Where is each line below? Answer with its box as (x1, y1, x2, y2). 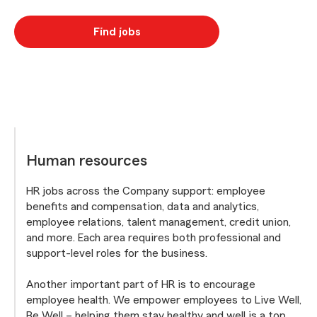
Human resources (26, 153, 147, 168)
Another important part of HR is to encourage (26, 279, 255, 290)
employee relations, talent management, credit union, (26, 217, 291, 228)
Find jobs (93, 26, 141, 38)
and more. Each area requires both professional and (26, 232, 281, 243)
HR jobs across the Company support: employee (26, 185, 265, 197)
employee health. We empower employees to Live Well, (26, 294, 301, 306)
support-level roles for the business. (26, 248, 207, 259)
